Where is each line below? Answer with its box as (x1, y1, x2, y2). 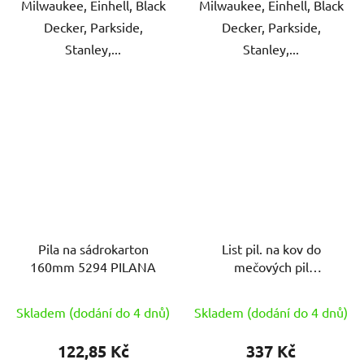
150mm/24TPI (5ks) (214, 275, 328, 292)
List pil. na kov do (221, 240, 321, 257)
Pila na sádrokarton (37, 240, 149, 257)
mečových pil (233, 258, 309, 275)
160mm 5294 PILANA (110, 258, 156, 275)
